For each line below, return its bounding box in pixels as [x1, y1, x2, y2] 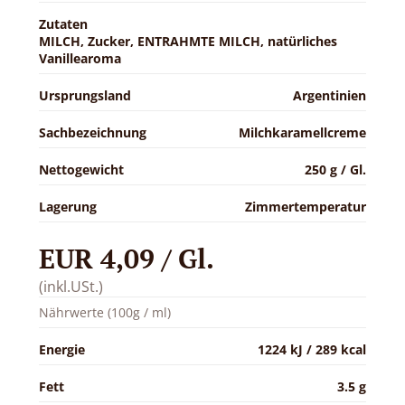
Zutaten [38, 15, 88, 33]
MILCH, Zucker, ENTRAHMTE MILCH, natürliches [38, 33, 337, 50]
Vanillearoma [38, 50, 121, 67]
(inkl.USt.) [38, 277, 103, 297]
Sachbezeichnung [38, 124, 146, 141]
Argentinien [293, 87, 367, 104]
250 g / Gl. [305, 161, 367, 178]
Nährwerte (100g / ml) [38, 304, 171, 321]
